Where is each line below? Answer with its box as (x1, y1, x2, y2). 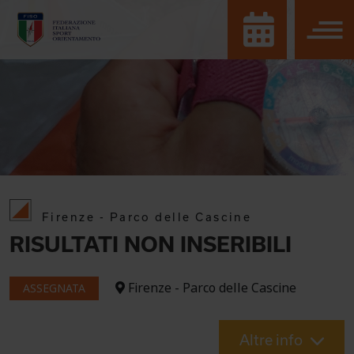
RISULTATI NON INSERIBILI (9, 232, 292, 256)
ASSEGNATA (23, 280, 85, 296)
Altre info (239, 330, 303, 348)
